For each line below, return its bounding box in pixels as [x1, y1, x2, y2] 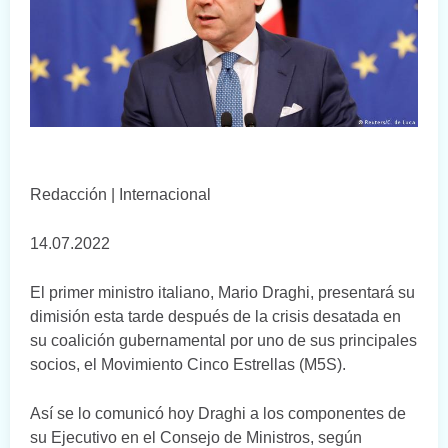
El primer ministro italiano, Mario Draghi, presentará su [30, 284, 415, 302]
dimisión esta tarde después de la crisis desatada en [30, 308, 401, 326]
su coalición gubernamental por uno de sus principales [30, 332, 417, 350]
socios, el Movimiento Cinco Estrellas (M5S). [30, 356, 346, 374]
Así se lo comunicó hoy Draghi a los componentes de [30, 405, 406, 423]
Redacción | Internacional [30, 186, 211, 204]
